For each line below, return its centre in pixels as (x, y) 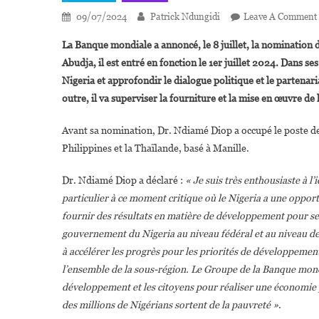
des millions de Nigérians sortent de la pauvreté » (170, 305)
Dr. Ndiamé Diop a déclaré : (124, 180)
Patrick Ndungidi (185, 17)
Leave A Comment (280, 17)
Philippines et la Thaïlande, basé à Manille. (156, 148)
